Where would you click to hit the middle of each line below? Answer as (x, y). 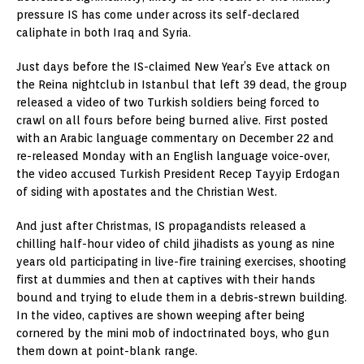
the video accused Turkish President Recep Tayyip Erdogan (178, 174)
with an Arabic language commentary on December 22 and (175, 139)
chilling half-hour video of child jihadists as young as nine (175, 244)
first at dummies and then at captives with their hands (166, 280)
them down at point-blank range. (107, 351)
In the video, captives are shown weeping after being (160, 316)
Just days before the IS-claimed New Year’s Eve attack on (173, 67)
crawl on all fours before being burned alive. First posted (172, 121)
